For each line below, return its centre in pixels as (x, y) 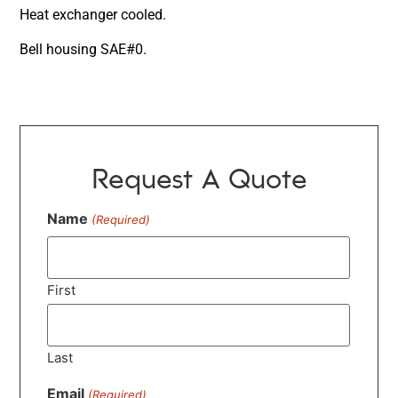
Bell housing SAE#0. (84, 49)
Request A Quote (199, 176)
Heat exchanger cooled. (93, 15)
